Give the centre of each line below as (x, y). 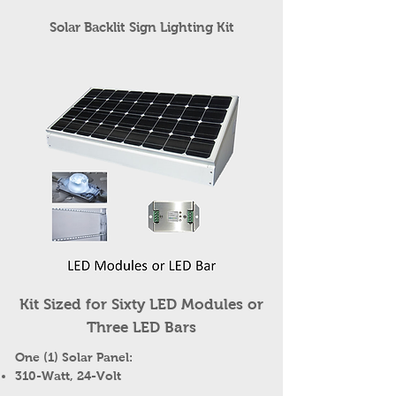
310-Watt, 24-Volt (68, 376)
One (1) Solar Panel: (74, 357)
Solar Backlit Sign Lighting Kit (141, 27)
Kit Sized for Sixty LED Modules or (141, 305)
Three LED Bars (141, 327)
